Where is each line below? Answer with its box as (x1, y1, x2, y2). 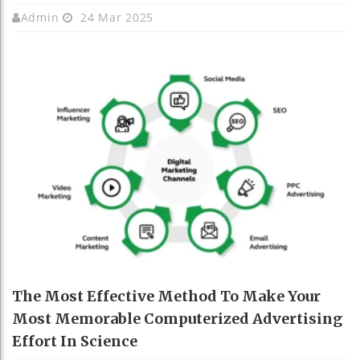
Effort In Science (12, 332, 137, 351)
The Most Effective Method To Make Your (12, 287, 321, 306)
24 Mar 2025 (76, 9, 154, 25)
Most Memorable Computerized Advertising (12, 309, 342, 329)
